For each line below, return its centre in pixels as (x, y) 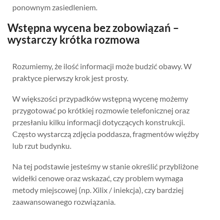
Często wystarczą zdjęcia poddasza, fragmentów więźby (106, 134)
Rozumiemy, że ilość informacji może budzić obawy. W (102, 66)
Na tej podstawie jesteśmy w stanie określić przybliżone (105, 166)
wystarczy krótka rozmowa (74, 39)
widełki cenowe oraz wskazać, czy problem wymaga (98, 178)
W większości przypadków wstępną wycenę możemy (100, 98)
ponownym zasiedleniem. (55, 7)
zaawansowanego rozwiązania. (64, 201)
